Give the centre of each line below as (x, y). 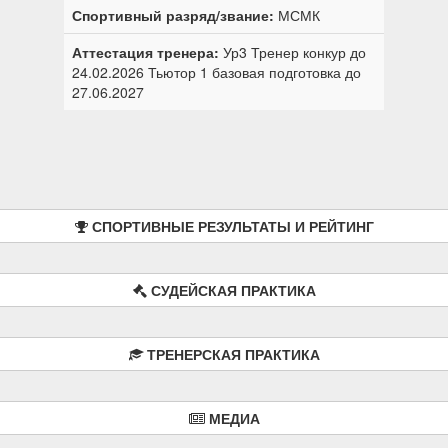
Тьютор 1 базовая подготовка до (254, 71)
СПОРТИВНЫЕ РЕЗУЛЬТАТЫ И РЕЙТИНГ (232, 225)
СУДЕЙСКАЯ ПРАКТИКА (233, 289)
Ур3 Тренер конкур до (294, 51)
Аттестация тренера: (145, 51)
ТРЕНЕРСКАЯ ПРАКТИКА (233, 353)
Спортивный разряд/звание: (173, 14)
